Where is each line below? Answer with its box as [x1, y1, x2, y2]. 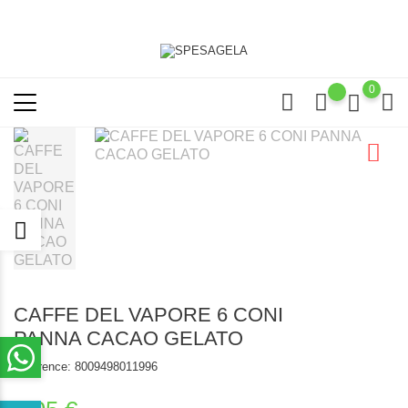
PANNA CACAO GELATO [14, 327, 243, 350]
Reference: [14, 360, 71, 373]
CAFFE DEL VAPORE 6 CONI [14, 303, 283, 326]
